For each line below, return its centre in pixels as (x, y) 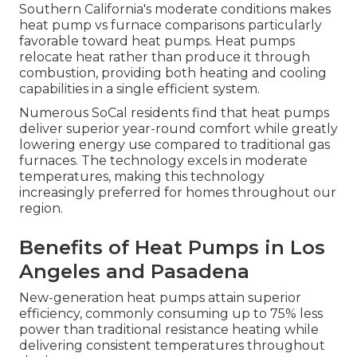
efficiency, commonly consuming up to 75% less (171, 314)
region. (41, 209)
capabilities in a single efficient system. (139, 89)
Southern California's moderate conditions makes (175, 10)
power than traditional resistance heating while (169, 330)
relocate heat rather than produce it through (165, 57)
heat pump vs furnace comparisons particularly (171, 25)
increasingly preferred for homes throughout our (178, 193)
